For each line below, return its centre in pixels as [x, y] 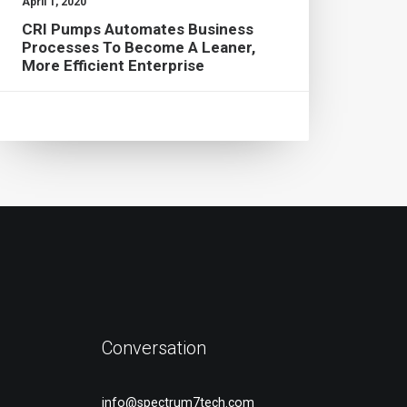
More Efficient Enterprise [113, 65]
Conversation [154, 348]
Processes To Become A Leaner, [139, 47]
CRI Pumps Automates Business [138, 29]
